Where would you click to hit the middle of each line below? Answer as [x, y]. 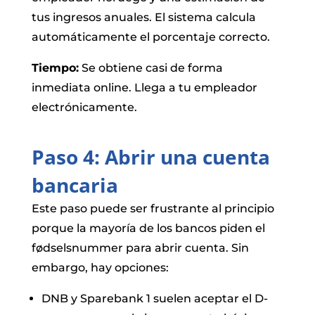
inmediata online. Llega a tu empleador [144, 87]
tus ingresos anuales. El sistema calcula [143, 17]
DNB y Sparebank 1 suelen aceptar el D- [154, 298]
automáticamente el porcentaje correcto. [150, 37]
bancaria [75, 185]
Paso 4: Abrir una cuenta [150, 156]
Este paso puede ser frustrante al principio [153, 208]
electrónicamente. [84, 107]
